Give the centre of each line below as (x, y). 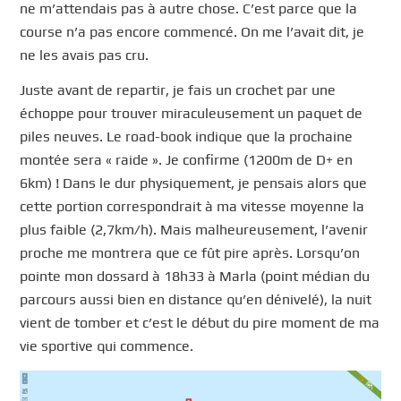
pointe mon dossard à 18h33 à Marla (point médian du (195, 277)
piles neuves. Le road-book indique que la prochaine (187, 137)
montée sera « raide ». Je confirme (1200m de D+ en (187, 160)
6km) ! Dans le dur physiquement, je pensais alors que (194, 183)
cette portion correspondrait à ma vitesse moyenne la (192, 207)
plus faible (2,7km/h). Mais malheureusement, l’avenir (194, 230)
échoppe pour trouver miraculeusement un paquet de (192, 114)
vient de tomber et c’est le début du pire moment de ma (200, 323)
